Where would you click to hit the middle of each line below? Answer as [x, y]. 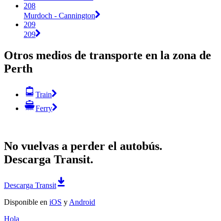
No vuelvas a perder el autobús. [83, 146]
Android [82, 202]
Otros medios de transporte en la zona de [108, 55]
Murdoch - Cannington [59, 15]
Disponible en [27, 202]
